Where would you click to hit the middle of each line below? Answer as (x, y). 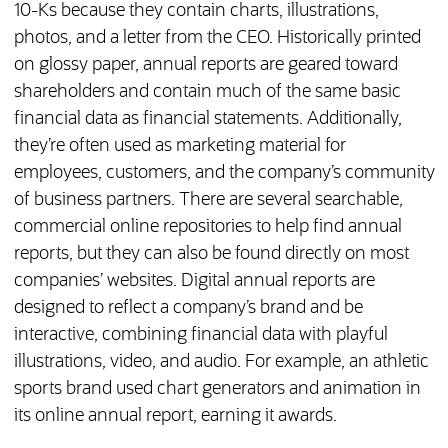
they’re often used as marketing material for (179, 146)
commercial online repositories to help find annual (207, 227)
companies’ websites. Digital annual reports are (194, 281)
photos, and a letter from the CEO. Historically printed (217, 38)
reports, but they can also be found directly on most (211, 254)
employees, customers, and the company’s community (224, 173)
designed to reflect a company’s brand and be (188, 308)
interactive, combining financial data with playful (200, 335)
